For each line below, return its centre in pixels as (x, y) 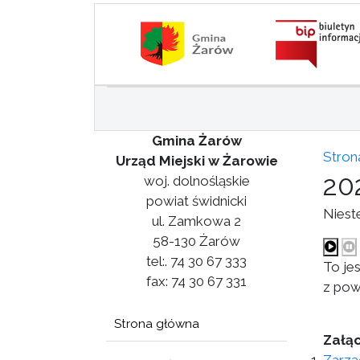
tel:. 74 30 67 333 (196, 261)
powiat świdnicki (196, 201)
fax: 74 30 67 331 (196, 281)
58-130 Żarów (196, 241)
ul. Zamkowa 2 (196, 221)
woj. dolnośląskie (196, 181)
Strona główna (157, 324)
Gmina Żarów (196, 141)
